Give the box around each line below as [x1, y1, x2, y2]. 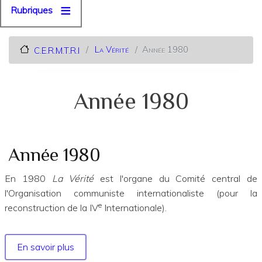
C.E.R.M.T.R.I [33, 44, 80, 56]
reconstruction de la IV [5, 202, 98, 214]
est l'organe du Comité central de [100, 173, 258, 185]
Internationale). [102, 202, 167, 214]
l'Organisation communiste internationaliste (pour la [5, 187, 257, 199]
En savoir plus [17, 241, 75, 253]
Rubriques [11, 4, 53, 16]
